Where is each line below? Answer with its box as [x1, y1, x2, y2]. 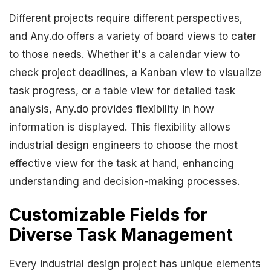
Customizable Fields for [9, 204, 207, 225]
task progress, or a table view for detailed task [9, 85, 235, 97]
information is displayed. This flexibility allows [9, 121, 230, 133]
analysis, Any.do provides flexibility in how [9, 103, 214, 115]
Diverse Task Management [9, 224, 233, 245]
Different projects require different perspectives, [9, 12, 243, 24]
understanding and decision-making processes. [9, 175, 240, 188]
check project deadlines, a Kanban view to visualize [9, 67, 261, 79]
